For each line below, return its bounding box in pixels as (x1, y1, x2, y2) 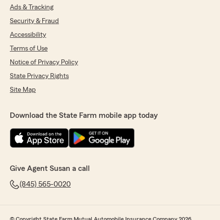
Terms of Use (10, 45, 48, 53)
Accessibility (10, 31, 46, 39)
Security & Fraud (10, 18, 59, 25)
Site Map (10, 86, 36, 94)
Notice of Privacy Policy (10, 59, 78, 66)
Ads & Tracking (10, 4, 54, 11)
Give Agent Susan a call (10, 165, 90, 173)
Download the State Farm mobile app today (10, 111, 158, 120)
